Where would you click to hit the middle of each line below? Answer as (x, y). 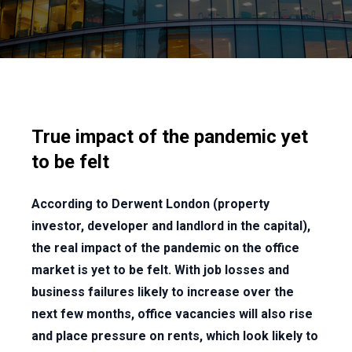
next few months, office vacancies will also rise (172, 314)
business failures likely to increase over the (163, 292)
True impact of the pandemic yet (170, 137)
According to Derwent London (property (150, 204)
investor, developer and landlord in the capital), (171, 226)
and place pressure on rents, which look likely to (175, 336)
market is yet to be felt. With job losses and (160, 270)
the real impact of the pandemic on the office (165, 248)
